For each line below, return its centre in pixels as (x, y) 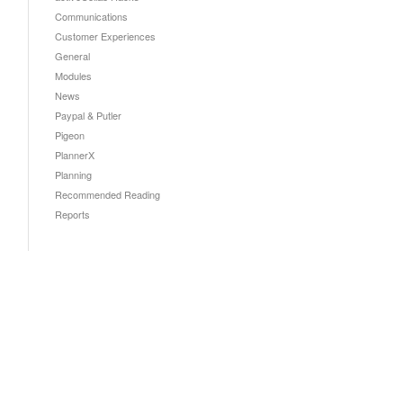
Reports (72, 214)
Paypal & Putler (88, 115)
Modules (73, 76)
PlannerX (75, 155)
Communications (91, 16)
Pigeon (70, 135)
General (72, 56)
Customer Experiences (105, 36)
